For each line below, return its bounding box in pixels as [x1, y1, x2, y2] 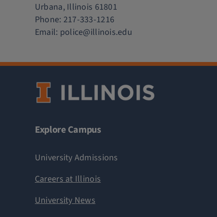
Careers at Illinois [34, 172, 101, 185]
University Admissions [34, 151, 118, 164]
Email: [34, 26, 60, 39]
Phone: [34, 14, 63, 26]
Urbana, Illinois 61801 [34, 1, 117, 14]
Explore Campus [34, 123, 101, 137]
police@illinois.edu [60, 26, 132, 39]
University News [34, 194, 96, 206]
